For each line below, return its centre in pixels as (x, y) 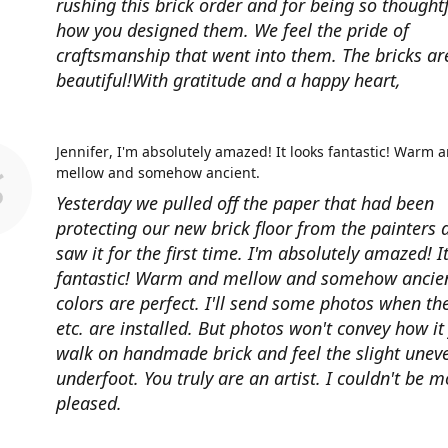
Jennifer (82, 151)
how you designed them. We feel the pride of (232, 30)
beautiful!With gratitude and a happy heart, (228, 80)
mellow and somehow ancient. (158, 172)
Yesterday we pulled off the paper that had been (245, 203)
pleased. (89, 403)
